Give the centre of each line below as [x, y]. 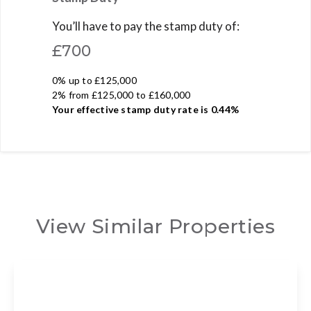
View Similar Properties [155, 226]
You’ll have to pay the [108, 26]
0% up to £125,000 [94, 80]
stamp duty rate [160, 109]
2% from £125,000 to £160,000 [121, 94]
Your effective [87, 109]
